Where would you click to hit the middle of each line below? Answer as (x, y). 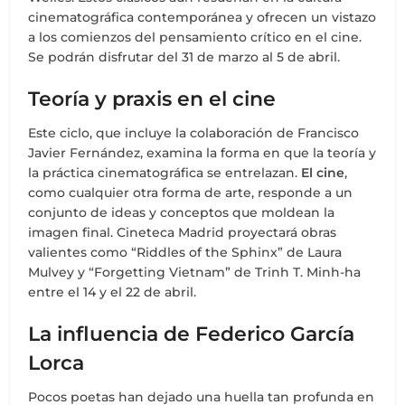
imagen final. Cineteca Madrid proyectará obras (183, 233)
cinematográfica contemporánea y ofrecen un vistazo (202, 18)
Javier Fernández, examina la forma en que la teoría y (202, 153)
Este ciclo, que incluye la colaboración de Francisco (194, 133)
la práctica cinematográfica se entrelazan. (165, 173)
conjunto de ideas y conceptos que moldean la (182, 213)
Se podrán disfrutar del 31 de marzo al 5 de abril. (184, 57)
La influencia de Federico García (192, 334)
